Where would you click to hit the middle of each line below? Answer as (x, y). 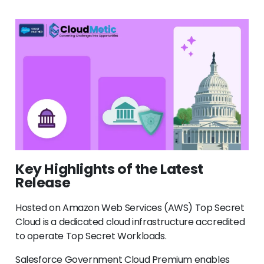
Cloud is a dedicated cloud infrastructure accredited (130, 222)
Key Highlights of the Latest (109, 169)
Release (43, 183)
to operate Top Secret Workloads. (91, 236)
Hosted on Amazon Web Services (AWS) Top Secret (130, 208)
